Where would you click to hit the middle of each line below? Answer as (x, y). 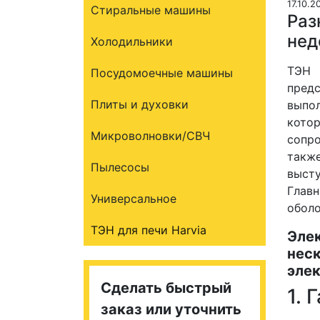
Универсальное (134, 199)
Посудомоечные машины (162, 73)
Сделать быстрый (166, 288)
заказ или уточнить (171, 309)
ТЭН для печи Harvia (149, 230)
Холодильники (132, 41)
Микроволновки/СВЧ (150, 136)
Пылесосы (120, 167)
